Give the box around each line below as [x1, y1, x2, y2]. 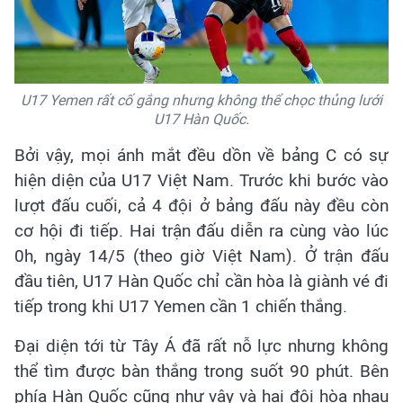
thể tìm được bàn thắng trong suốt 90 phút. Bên [14, 361, 389, 381]
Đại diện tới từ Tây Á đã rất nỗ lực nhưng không [14, 336, 389, 356]
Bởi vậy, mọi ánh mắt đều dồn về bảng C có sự [14, 145, 389, 166]
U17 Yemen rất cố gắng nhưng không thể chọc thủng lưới [21, 92, 382, 109]
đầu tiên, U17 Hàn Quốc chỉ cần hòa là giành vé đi [14, 271, 389, 291]
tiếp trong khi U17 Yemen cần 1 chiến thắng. [14, 296, 347, 317]
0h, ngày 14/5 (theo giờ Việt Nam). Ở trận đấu [14, 246, 389, 266]
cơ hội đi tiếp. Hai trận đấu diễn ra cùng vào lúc [14, 220, 389, 241]
